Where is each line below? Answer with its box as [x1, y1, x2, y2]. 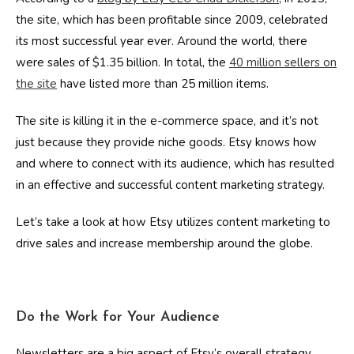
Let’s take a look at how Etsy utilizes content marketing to [16, 214, 330, 230]
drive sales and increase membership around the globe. [16, 235, 313, 251]
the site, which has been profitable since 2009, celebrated [16, 12, 328, 28]
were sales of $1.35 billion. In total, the [16, 55, 229, 70]
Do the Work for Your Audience [16, 310, 220, 325]
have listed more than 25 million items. [57, 76, 269, 92]
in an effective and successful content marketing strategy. [16, 177, 325, 193]
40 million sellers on [229, 55, 337, 70]
